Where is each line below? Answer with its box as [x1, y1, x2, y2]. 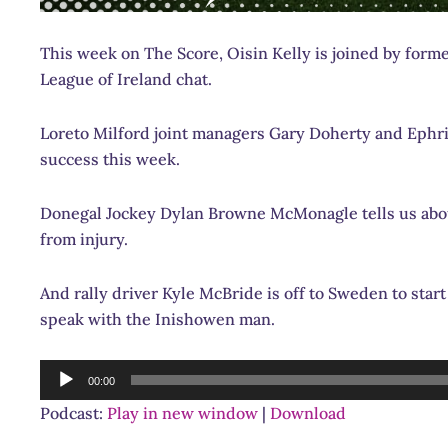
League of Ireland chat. [40, 68, 212, 89]
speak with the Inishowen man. [40, 308, 275, 329]
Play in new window [107, 402, 258, 423]
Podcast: [40, 402, 107, 423]
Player [39, 387, 87, 408]
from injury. [40, 228, 128, 249]
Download [270, 402, 346, 423]
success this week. [40, 148, 180, 169]
